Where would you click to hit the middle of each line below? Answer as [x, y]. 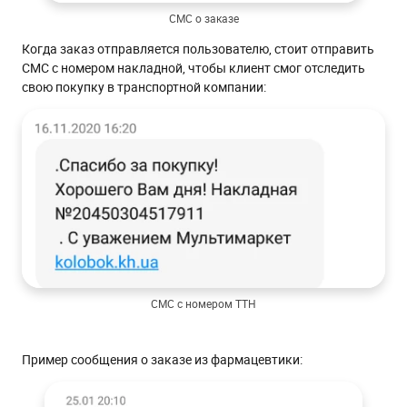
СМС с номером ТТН [203, 304]
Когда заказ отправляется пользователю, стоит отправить [198, 49]
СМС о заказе [203, 19]
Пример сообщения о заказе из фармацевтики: [162, 360]
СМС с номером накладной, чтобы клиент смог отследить [194, 68]
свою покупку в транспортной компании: [144, 87]
